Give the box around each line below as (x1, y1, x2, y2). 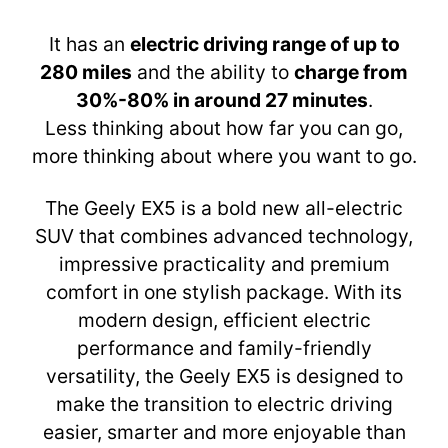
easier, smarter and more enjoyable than (42, 420, 406, 445)
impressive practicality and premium (58, 252, 390, 277)
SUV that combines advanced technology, (35, 224, 413, 249)
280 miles (40, 60, 132, 85)
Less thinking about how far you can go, (45, 116, 403, 141)
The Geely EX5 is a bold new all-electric (45, 196, 403, 221)
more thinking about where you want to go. (31, 144, 417, 169)
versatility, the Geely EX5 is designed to (45, 364, 403, 389)
